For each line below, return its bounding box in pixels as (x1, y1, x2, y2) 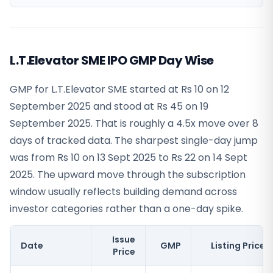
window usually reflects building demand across (10, 185, 237, 199)
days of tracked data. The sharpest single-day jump (10, 133, 258, 147)
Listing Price (211, 239, 265, 252)
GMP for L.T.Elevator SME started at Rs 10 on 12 (10, 82, 229, 96)
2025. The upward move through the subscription (10, 168, 246, 182)
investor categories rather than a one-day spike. (10, 202, 243, 216)
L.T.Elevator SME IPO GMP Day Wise (10, 52, 214, 69)
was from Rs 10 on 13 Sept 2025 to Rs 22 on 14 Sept (10, 151, 247, 165)
